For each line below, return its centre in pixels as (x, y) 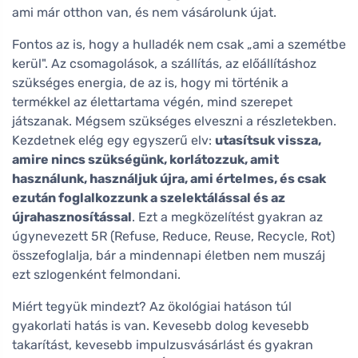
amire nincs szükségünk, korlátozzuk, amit (145, 160)
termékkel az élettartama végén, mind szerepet (152, 102)
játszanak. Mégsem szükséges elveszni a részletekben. (174, 121)
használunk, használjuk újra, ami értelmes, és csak (169, 179)
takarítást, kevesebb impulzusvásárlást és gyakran (163, 345)
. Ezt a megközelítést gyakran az (227, 217)
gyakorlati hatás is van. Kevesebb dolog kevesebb (161, 326)
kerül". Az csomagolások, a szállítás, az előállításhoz (164, 64)
